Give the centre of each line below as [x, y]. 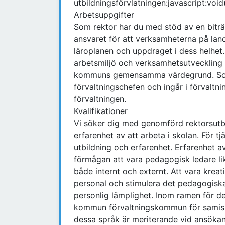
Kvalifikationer [101, 111]
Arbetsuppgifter [104, 15]
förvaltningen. [100, 99]
